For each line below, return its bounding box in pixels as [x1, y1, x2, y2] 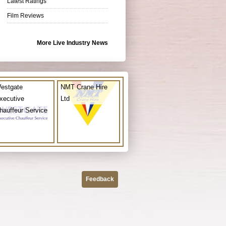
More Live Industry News [37, 39, 108, 46]
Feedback [86, 175, 114, 183]
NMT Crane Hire [61, 83, 107, 91]
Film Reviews [7, 12, 44, 19]
